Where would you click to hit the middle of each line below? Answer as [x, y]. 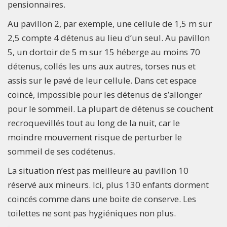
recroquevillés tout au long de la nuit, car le [94, 123]
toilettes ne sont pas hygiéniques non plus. [92, 213]
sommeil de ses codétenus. [61, 152]
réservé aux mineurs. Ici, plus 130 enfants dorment [108, 185]
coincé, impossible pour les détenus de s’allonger [105, 95]
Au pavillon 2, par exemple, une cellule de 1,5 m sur [110, 24]
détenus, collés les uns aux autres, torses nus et [102, 66]
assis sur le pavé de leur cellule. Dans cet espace [102, 81]
